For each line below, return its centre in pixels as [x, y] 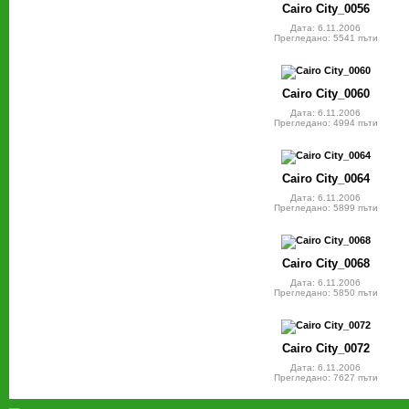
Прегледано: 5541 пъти [325, 38]
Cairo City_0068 [325, 264]
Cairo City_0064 [325, 179]
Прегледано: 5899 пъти [325, 208]
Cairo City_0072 [325, 349]
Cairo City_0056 [325, 9]
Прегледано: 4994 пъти [325, 123]
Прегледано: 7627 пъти [325, 378]
